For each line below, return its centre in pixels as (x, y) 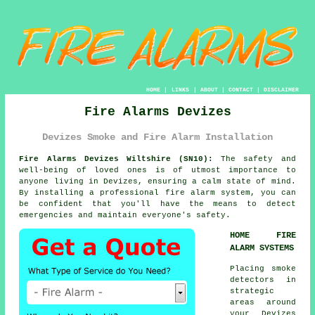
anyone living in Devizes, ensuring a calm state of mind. (157, 181)
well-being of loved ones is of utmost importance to (157, 170)
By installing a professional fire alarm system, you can (157, 192)
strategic (252, 291)
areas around (263, 302)
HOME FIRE (263, 235)
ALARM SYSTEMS (262, 248)
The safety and (255, 159)
